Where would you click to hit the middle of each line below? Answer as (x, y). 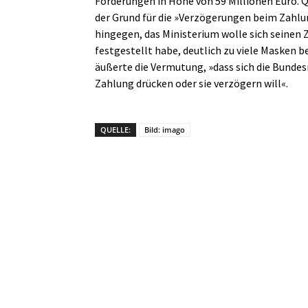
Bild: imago (165, 129)
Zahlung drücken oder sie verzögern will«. (191, 83)
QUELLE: (115, 129)
